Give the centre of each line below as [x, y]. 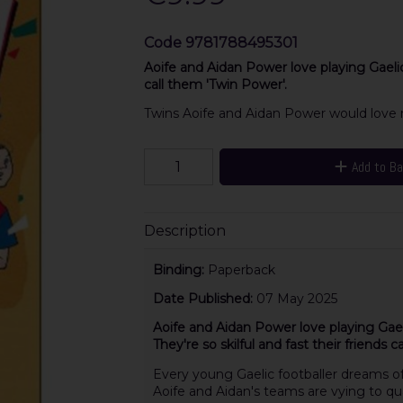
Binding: [180, 270]
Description [184, 230]
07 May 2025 [296, 299]
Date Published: [204, 299]
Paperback [241, 270]
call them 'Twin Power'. [215, 85]
